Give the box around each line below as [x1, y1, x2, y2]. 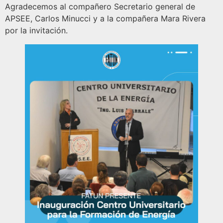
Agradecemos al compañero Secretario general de [5, 1, 195, 11]
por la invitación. [5, 25, 68, 35]
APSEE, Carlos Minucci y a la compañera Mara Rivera [5, 13, 206, 23]
